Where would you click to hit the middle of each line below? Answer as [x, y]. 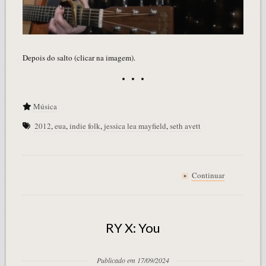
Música [45, 107]
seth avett [185, 126]
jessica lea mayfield [135, 126]
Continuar [208, 175]
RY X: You [133, 228]
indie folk [85, 126]
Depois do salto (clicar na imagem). [79, 58]
